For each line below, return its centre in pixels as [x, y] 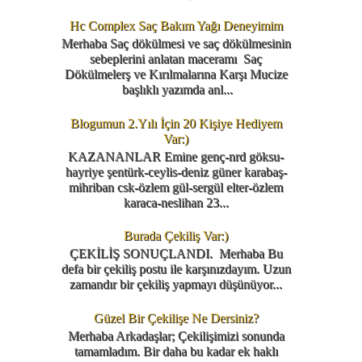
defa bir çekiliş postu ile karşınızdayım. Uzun [176, 269]
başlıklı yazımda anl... [176, 90]
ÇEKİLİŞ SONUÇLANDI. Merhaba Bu [176, 254]
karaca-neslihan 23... [176, 202]
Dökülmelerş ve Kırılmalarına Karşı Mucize [176, 74]
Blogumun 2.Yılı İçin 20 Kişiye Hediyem [176, 123]
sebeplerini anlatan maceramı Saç [176, 59]
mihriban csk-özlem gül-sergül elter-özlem [176, 187]
